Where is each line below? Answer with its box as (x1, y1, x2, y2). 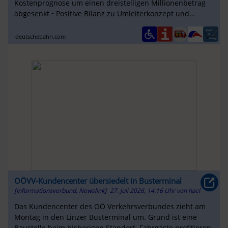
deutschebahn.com (15, 32, 66, 40)
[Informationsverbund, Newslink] (14, 186, 106, 195)
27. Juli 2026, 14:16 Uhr (109, 186, 177, 195)
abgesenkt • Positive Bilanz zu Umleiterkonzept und (14, 9, 189, 19)
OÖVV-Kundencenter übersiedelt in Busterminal (14, 175, 182, 186)
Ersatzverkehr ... (14, 19, 69, 30)
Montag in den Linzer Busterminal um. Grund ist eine (14, 212, 197, 222)
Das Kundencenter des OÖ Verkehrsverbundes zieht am (14, 202, 206, 212)
